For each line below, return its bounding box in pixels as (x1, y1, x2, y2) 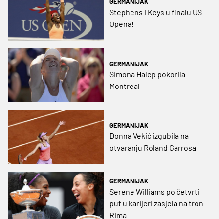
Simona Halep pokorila (109, 69, 185, 79)
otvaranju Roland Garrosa (109, 142, 196, 152)
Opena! (109, 19, 134, 29)
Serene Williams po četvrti (109, 187, 199, 197)
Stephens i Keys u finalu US (109, 7, 202, 17)
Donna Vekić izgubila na (109, 131, 189, 140)
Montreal (109, 81, 140, 90)
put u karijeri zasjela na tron (109, 198, 203, 208)
